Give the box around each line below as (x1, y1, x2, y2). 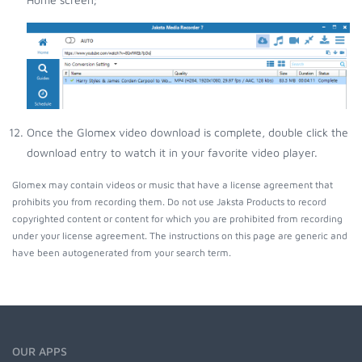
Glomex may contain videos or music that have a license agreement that (12, 179, 333, 191)
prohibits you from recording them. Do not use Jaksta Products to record (12, 196, 326, 208)
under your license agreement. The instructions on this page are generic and (12, 230, 347, 242)
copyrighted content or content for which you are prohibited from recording (12, 213, 343, 225)
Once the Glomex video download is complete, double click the (27, 125, 348, 140)
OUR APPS (12, 344, 67, 359)
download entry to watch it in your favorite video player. (27, 145, 318, 160)
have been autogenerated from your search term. (12, 247, 231, 259)
